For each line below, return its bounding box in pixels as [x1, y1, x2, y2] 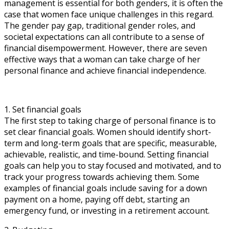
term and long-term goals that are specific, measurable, [4, 137, 217, 149]
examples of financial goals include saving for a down [4, 182, 207, 194]
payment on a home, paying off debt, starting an [4, 193, 190, 205]
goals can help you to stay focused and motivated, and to [4, 159, 221, 171]
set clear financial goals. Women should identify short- [4, 126, 211, 138]
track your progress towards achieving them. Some [4, 171, 199, 182]
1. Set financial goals [4, 103, 81, 115]
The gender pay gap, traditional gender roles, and [4, 19, 195, 31]
